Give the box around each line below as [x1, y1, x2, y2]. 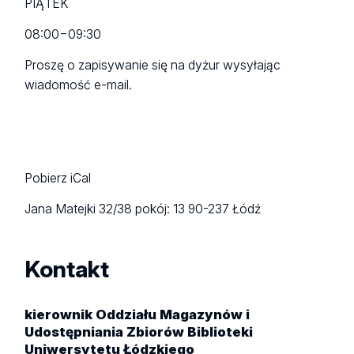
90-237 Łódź [188, 201, 262, 217]
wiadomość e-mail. [24, 77, 133, 93]
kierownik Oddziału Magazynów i [24, 306, 250, 322]
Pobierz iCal [24, 171, 92, 186]
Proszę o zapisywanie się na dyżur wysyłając [24, 58, 281, 73]
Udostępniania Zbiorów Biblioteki [24, 323, 254, 340]
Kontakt [24, 255, 110, 284]
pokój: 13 [135, 201, 189, 217]
